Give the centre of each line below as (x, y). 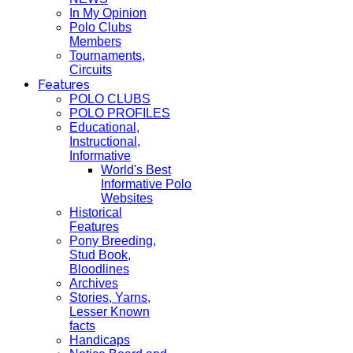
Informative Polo (146, 184)
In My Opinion (108, 13)
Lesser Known (110, 312)
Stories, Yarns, (110, 297)
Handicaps (100, 340)
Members (95, 41)
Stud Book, (100, 255)
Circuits (91, 70)
